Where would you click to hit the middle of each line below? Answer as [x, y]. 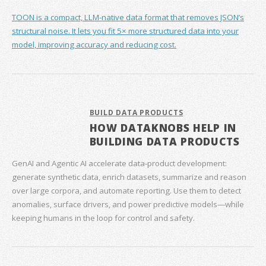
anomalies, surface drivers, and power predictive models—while [128, 204]
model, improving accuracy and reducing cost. [94, 45]
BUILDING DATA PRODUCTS [164, 142]
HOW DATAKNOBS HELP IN [163, 128]
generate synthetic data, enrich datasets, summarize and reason [129, 177]
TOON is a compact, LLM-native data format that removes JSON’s [128, 18]
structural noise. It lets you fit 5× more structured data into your [125, 31]
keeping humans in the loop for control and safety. [103, 218]
